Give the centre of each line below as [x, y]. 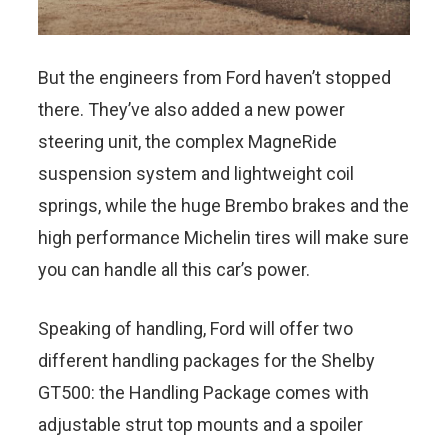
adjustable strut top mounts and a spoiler [200, 424]
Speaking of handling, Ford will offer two [195, 328]
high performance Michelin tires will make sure [223, 237]
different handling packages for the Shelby [206, 360]
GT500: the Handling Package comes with [203, 392]
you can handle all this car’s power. [174, 269]
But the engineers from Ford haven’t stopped [214, 77]
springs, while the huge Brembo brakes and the [223, 205]
